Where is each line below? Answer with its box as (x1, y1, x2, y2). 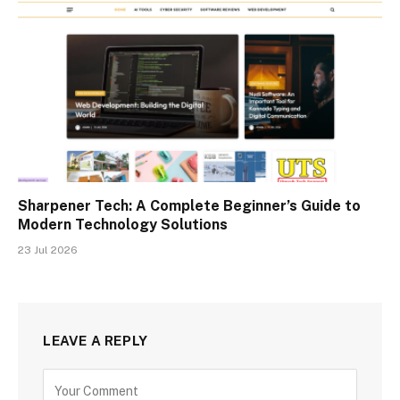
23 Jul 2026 (18, 243, 78, 256)
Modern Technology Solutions (18, 215, 228, 233)
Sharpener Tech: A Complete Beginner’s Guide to (18, 196, 361, 214)
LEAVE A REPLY (43, 332, 148, 348)
